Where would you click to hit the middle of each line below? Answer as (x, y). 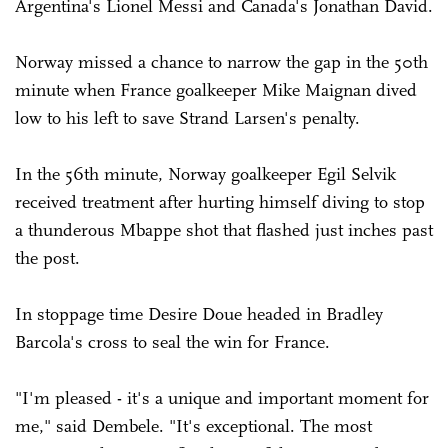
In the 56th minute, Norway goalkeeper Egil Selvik (205, 173)
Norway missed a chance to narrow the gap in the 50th (221, 61)
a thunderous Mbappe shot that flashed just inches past (224, 229)
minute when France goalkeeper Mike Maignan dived (216, 89)
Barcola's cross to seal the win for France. (172, 341)
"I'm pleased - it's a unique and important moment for (222, 397)
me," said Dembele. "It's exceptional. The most (193, 425)
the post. (47, 257)
